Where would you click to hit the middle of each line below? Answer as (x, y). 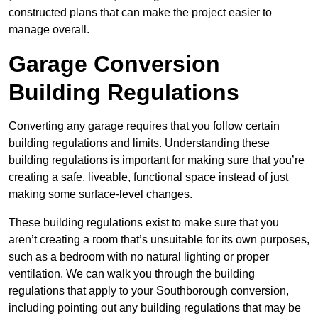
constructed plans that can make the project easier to (140, 13)
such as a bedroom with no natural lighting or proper (139, 257)
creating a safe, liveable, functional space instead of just (148, 177)
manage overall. (49, 30)
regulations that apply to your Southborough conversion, (149, 291)
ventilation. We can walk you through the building (132, 274)
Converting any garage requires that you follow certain (144, 126)
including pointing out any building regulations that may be (155, 308)
